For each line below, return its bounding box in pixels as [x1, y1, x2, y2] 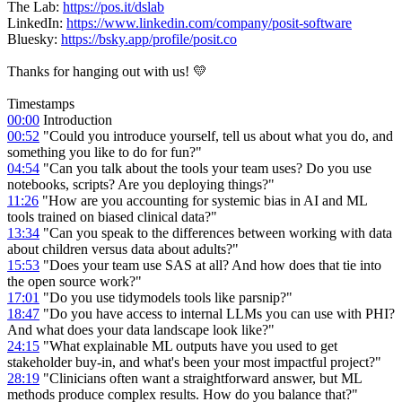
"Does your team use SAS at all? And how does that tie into [39, 257, 381, 273]
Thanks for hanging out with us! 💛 [7, 63, 207, 79]
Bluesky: [7, 31, 61, 47]
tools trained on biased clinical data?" [7, 208, 217, 224]
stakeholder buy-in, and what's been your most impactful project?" [7, 354, 381, 370]
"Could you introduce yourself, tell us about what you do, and [39, 127, 393, 144]
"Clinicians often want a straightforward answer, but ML [39, 370, 362, 386]
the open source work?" [7, 273, 142, 289]
